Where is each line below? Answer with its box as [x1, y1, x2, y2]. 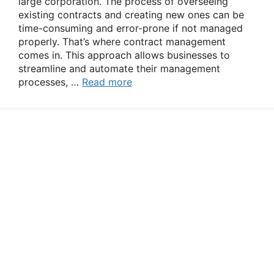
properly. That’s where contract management [18, 35, 226, 48]
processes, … [18, 76, 82, 88]
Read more [82, 76, 132, 88]
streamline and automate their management [18, 62, 220, 75]
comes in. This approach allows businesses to [18, 49, 230, 61]
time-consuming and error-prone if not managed [18, 22, 243, 34]
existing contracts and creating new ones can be [18, 9, 244, 21]
